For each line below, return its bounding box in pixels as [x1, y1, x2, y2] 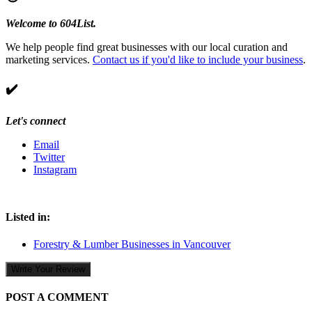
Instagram [33, 163, 77, 175]
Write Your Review [11, 264, 85, 275]
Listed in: [6, 210, 50, 223]
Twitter [33, 150, 65, 163]
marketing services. [6, 54, 93, 66]
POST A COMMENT [6, 291, 109, 304]
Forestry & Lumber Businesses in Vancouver [33, 238, 231, 251]
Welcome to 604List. [6, 17, 96, 30]
